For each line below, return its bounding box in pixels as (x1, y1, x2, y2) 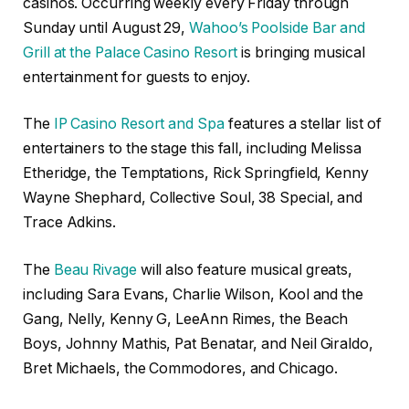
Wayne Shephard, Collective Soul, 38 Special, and (23, 189, 363, 207)
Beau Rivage (53, 260, 137, 278)
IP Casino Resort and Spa (53, 115, 225, 133)
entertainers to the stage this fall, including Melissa (23, 140, 362, 158)
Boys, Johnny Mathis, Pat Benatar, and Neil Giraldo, (23, 334, 373, 352)
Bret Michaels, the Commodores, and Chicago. (23, 359, 338, 377)
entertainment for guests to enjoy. (23, 68, 251, 86)
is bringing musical (237, 43, 365, 61)
